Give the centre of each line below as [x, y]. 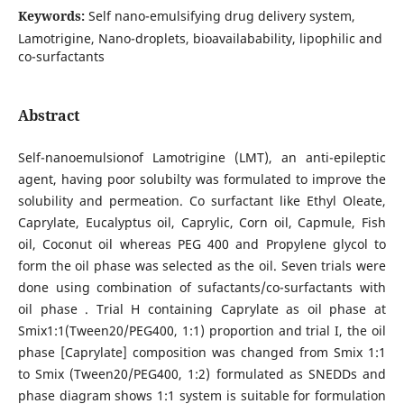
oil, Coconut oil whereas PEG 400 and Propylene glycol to [202, 244]
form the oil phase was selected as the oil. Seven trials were [202, 266]
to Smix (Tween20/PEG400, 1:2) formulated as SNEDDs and [202, 374]
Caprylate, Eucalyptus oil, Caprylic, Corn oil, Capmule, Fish [202, 223]
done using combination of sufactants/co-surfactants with [202, 288]
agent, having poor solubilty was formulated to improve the [202, 179]
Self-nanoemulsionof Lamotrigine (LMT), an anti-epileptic [202, 158]
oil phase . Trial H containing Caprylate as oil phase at [202, 309]
